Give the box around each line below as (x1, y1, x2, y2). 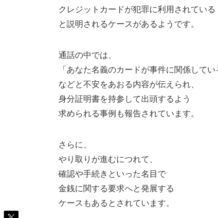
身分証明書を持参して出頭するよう (58, 92, 191, 105)
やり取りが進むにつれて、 (58, 152, 158, 165)
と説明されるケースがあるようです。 (58, 17, 199, 30)
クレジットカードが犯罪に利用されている (58, 2, 216, 15)
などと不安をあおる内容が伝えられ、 (58, 77, 199, 90)
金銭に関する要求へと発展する (58, 182, 174, 194)
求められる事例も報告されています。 (58, 107, 199, 119)
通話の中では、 (58, 48, 116, 61)
